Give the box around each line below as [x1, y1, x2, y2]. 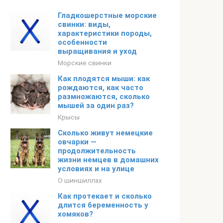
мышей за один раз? [58, 101, 134, 110]
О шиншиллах [58, 176, 102, 184]
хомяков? [58, 210, 93, 219]
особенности [58, 38, 107, 47]
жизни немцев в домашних [58, 155, 159, 164]
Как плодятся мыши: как [58, 74, 150, 83]
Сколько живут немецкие [58, 128, 153, 137]
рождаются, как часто [58, 83, 143, 92]
